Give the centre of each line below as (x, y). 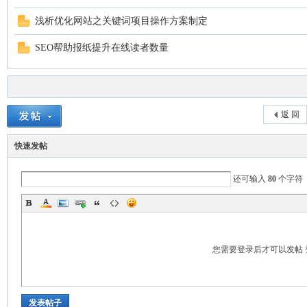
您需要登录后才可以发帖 (258, 249)
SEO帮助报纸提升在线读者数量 (102, 48)
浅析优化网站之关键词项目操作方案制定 (121, 21)
